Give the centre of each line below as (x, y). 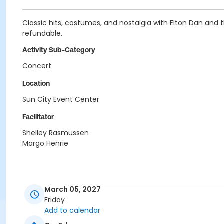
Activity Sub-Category (59, 50)
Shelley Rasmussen (56, 133)
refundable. (42, 33)
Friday (55, 200)
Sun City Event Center (61, 99)
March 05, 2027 (73, 190)
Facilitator (38, 117)
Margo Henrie (45, 143)
